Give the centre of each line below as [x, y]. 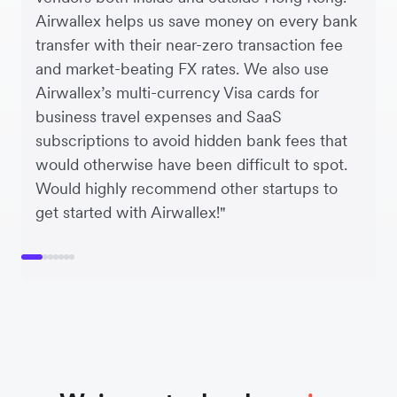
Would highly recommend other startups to [187, 188]
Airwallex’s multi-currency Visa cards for [177, 92]
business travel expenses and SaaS [159, 116]
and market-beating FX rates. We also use [182, 68]
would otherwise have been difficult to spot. [191, 164]
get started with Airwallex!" [131, 212]
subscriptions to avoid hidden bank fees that [191, 140]
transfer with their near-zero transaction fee [189, 44]
